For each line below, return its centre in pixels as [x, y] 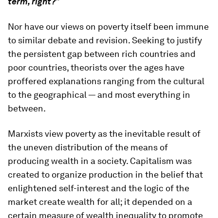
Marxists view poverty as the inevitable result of [104, 134]
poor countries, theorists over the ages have [96, 67]
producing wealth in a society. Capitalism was [100, 161]
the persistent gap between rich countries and [102, 54]
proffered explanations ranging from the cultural [106, 81]
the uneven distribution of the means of [88, 147]
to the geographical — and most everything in [99, 95]
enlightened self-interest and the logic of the [99, 188]
